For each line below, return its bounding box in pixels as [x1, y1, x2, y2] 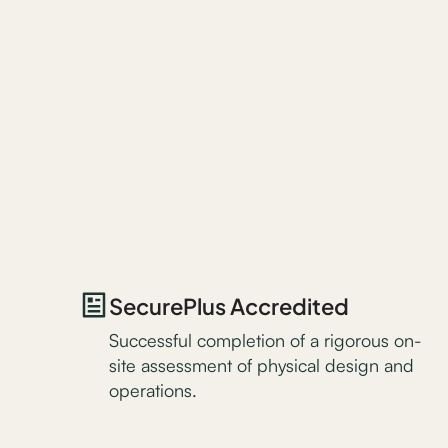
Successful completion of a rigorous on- [109, 329, 423, 351]
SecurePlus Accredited [109, 286, 350, 323]
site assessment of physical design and [109, 354, 415, 376]
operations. [109, 379, 198, 401]
